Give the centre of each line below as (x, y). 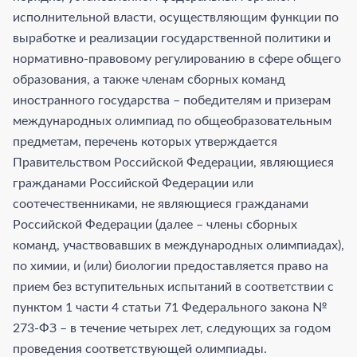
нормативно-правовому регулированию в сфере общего (177, 59)
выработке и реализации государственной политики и (172, 38)
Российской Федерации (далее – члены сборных (155, 224)
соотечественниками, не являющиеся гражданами (161, 204)
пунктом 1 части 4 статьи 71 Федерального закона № (170, 307)
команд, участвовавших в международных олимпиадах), (178, 245)
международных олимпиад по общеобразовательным (172, 121)
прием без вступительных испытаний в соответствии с (173, 286)
